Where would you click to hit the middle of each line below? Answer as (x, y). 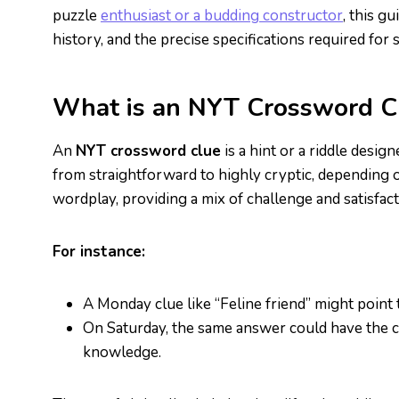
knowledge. (122, 352)
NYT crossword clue (148, 151)
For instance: (99, 252)
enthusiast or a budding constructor (222, 16)
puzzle (77, 16)
